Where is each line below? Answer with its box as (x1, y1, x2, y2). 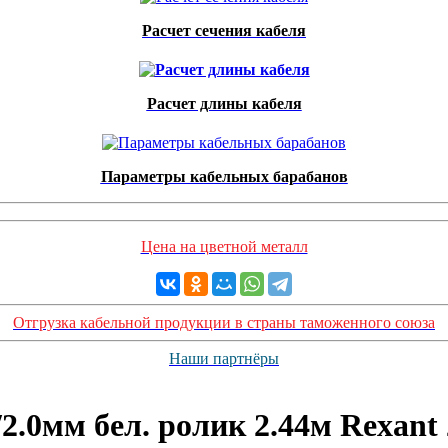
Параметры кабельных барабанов (100, 168, 348, 185)
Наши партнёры (169, 350, 279, 367)
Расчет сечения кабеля (142, 22, 306, 39)
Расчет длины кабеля (146, 95, 302, 112)
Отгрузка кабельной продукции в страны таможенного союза (13, 314, 435, 331)
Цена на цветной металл (140, 238, 308, 255)
